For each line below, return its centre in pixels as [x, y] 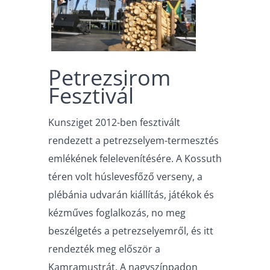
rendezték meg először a [104, 249]
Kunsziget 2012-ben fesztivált [114, 123]
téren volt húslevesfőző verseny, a [125, 177]
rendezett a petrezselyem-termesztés [133, 141]
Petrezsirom [109, 77]
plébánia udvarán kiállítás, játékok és [131, 195]
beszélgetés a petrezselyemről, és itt [131, 231]
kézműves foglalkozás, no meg [117, 213]
